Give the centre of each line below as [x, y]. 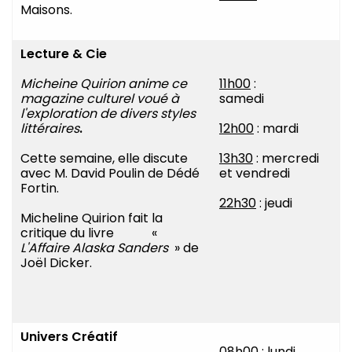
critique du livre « [89, 233]
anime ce [158, 84]
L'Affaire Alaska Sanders [94, 248]
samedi [257, 99]
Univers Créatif [69, 337]
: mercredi [286, 159]
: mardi [276, 129]
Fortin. [40, 189]
